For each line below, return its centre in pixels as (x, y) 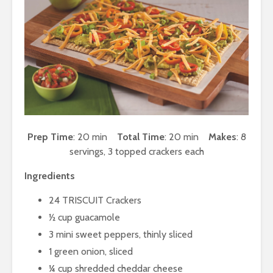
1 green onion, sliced (91, 252)
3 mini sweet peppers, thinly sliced (121, 235)
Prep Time (50, 137)
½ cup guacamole (84, 218)
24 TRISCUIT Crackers (95, 200)
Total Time (140, 137)
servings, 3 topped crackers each (136, 152)
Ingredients (50, 176)
